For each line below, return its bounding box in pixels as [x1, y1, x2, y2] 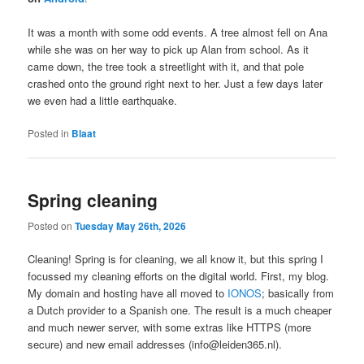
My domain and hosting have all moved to [28, 284, 228, 301]
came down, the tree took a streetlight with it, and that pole [28, 58, 305, 74]
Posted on [28, 218, 76, 232]
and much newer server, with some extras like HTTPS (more [28, 318, 312, 335]
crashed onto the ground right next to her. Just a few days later [28, 75, 323, 91]
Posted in [28, 125, 70, 140]
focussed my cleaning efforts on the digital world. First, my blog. [28, 267, 330, 284]
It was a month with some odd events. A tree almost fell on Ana [28, 24, 328, 40]
